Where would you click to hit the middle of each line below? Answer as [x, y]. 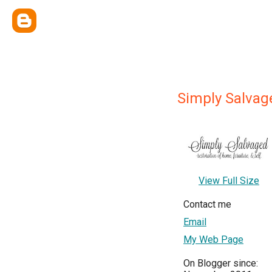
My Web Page [213, 239]
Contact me [207, 204]
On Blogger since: [221, 263]
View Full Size [229, 180]
